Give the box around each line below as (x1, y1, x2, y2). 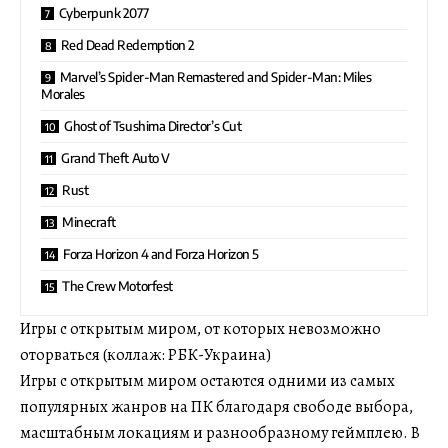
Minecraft (62, 213, 116, 230)
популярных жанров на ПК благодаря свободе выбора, (20, 395, 413, 418)
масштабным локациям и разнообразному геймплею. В (20, 421, 420, 444)
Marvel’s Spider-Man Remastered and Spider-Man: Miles (59, 68, 372, 85)
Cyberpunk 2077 (58, 4, 149, 21)
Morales (41, 85, 85, 102)
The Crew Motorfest (62, 277, 173, 294)
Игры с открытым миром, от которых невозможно (20, 317, 381, 340)
